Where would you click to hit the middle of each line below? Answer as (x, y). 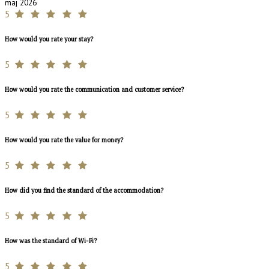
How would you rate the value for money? (64, 140)
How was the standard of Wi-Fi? (51, 240)
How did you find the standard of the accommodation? (84, 190)
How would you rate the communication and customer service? (94, 89)
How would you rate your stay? (49, 39)
